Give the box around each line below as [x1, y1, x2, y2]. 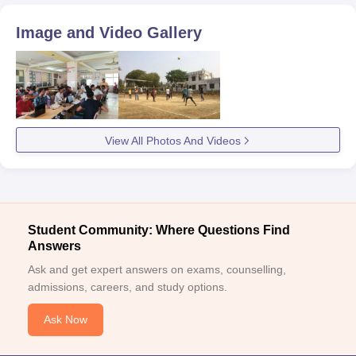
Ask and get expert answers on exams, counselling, [28, 262, 286, 276]
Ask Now [44, 312, 87, 326]
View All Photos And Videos [104, 133, 241, 147]
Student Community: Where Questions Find [28, 222, 290, 237]
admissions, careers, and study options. [28, 280, 227, 293]
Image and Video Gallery [16, 24, 202, 41]
